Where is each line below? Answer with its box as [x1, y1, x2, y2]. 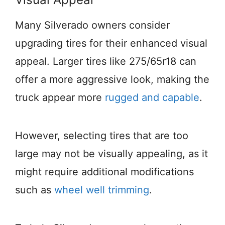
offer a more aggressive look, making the [15, 73, 209, 86]
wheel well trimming [54, 184, 149, 196]
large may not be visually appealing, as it [15, 148, 208, 160]
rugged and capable [105, 91, 199, 104]
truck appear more [15, 91, 105, 104]
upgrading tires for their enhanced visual [15, 37, 207, 50]
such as [15, 184, 54, 196]
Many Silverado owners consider [15, 19, 170, 32]
